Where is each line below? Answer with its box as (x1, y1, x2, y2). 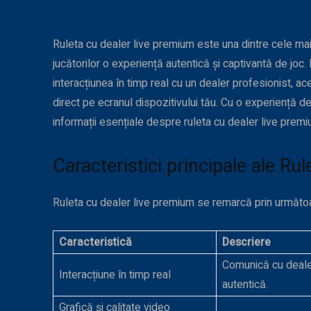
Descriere (222, 234, 271, 251)
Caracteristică (59, 234, 132, 251)
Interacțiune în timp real (59, 267, 171, 284)
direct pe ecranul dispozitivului (53, 94, 198, 112)
